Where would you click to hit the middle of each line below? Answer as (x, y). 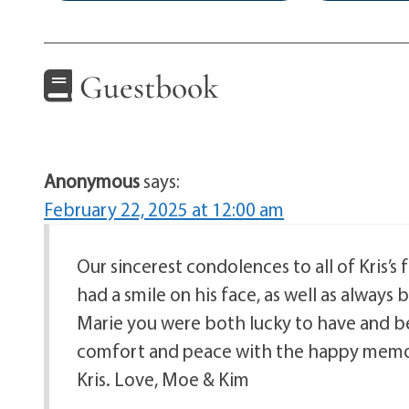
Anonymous (92, 181)
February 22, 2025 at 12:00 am (164, 209)
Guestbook (146, 88)
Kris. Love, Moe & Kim (163, 379)
